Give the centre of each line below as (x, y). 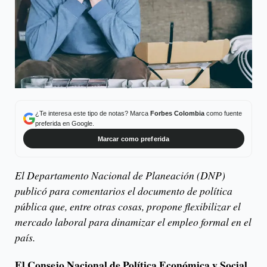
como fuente (223, 114)
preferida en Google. (64, 124)
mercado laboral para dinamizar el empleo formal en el (133, 222)
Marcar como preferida (133, 139)
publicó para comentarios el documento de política (124, 191)
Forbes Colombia (177, 114)
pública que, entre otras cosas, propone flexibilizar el (128, 206)
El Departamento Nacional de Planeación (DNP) (120, 175)
